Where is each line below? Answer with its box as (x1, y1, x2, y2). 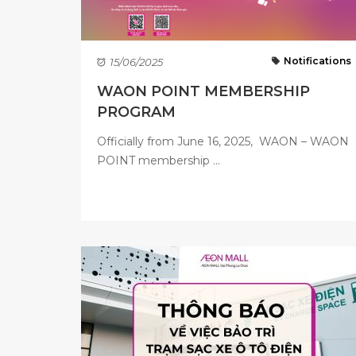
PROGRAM (97, 103, 176, 121)
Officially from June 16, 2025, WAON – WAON (97, 134, 349, 149)
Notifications (283, 55, 351, 67)
